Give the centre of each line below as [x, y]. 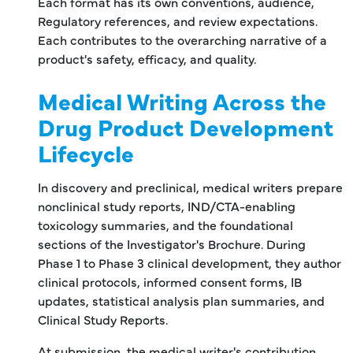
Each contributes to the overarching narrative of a [182, 39]
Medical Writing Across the [182, 100]
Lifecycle [86, 152]
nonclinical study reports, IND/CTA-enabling [167, 205]
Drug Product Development [186, 126]
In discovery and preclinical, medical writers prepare [190, 186]
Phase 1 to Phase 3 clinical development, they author [190, 262]
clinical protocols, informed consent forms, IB [170, 281]
